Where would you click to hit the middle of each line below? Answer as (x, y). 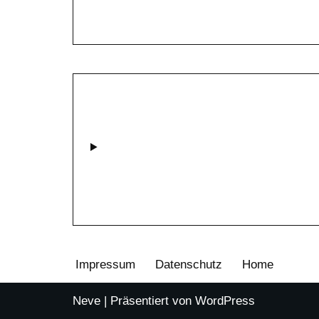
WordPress (225, 301)
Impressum (105, 265)
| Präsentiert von (148, 301)
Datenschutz (189, 265)
